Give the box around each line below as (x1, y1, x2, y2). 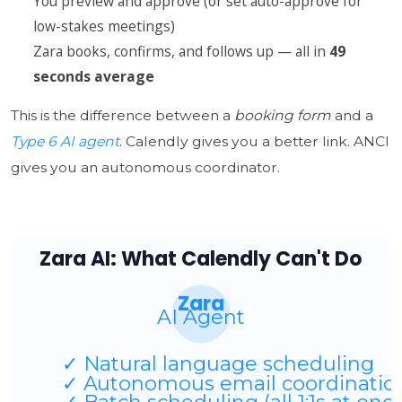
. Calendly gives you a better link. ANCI (118, 132, 389, 150)
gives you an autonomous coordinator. (10, 158, 280, 176)
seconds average (32, 66, 154, 86)
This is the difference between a (10, 106, 234, 124)
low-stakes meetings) (32, 15, 175, 36)
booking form (233, 106, 331, 124)
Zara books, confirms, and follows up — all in (32, 40, 329, 61)
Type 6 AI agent (10, 132, 119, 150)
